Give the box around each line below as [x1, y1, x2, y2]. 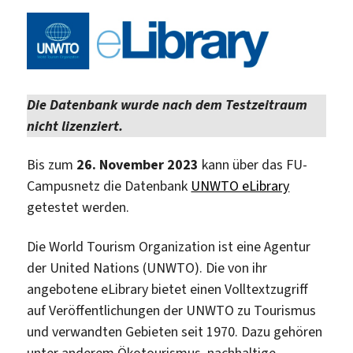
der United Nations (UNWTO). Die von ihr [27, 258, 268, 277]
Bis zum [27, 155, 77, 175]
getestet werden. [27, 198, 130, 217]
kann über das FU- [199, 155, 308, 175]
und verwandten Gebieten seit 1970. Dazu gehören [27, 321, 323, 341]
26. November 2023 [76, 155, 199, 175]
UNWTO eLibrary [191, 176, 290, 196]
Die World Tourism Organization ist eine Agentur [27, 236, 311, 256]
